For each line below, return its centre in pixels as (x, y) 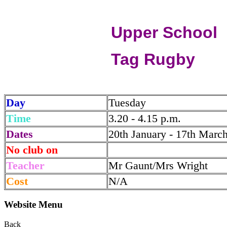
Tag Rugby (153, 59)
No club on (32, 149)
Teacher (25, 165)
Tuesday (127, 102)
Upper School (164, 32)
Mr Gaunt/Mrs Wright (158, 165)
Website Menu (33, 205)
